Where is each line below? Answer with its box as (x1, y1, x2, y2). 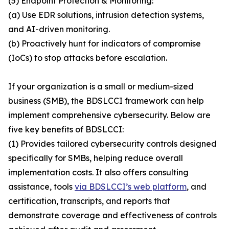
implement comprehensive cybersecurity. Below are (8, 110, 211, 121)
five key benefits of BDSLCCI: (8, 124, 124, 135)
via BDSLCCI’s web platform (75, 181, 187, 192)
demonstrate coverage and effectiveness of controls (8, 210, 217, 221)
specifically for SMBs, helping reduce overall (8, 153, 183, 164)
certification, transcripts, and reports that (8, 196, 170, 207)
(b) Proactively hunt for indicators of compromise (8, 38, 201, 49)
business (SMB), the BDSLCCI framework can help (8, 96, 204, 106)
